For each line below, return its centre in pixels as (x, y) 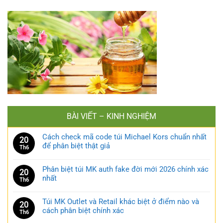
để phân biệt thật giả (76, 146)
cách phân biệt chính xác (83, 211)
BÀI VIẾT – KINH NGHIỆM (111, 116)
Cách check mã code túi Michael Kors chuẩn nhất (124, 137)
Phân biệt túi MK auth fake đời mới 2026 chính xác (125, 169)
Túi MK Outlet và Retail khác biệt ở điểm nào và (121, 202)
